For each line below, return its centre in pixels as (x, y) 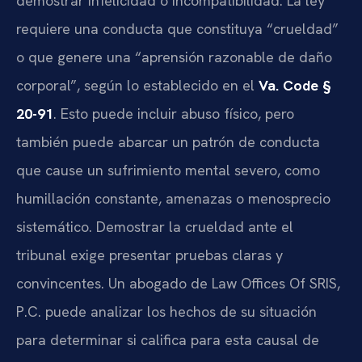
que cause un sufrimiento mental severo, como (168, 170)
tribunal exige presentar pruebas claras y (149, 255)
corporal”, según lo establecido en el (137, 86)
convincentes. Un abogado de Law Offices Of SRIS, (178, 284)
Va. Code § (295, 86)
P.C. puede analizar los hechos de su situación (166, 312)
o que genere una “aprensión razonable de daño (174, 57)
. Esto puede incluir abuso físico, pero (174, 114)
